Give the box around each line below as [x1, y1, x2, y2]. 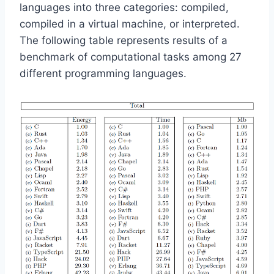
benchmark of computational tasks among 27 [20, 50, 242, 63]
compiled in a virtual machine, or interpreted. [20, 17, 240, 30]
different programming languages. [20, 67, 187, 80]
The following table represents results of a [20, 34, 228, 46]
